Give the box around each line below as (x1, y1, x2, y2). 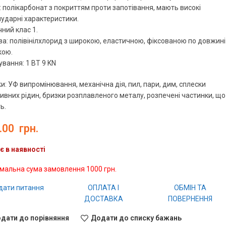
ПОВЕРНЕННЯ (168, 194, 213, 203)
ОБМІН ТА (174, 183, 207, 192)
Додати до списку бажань (90, 214, 182, 222)
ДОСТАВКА (84, 194, 123, 203)
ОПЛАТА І (88, 183, 120, 192)
